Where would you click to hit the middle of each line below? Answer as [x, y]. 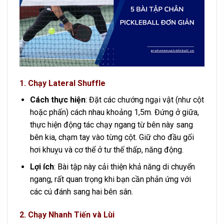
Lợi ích [42, 167]
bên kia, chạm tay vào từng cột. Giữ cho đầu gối [112, 137]
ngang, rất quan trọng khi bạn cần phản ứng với [110, 179]
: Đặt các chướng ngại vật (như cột [144, 99]
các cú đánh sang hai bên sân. [81, 192]
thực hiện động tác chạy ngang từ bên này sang [111, 124]
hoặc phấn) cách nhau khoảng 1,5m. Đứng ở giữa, [114, 112]
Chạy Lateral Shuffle [67, 83]
